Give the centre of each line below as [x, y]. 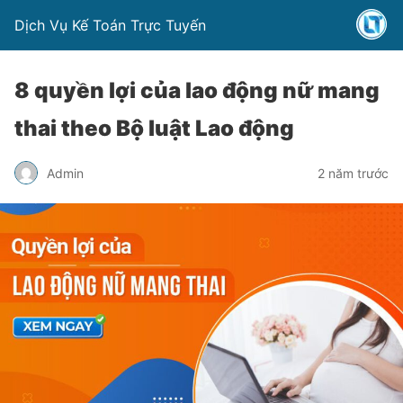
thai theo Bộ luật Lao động [154, 128]
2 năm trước [353, 173]
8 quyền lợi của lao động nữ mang [197, 90]
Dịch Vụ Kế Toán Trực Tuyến [110, 25]
